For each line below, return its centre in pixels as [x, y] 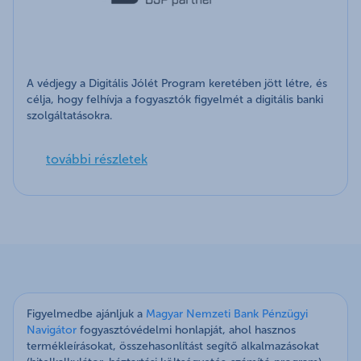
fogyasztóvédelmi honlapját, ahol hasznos [186, 330]
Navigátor [52, 330]
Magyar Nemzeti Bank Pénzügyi [227, 314]
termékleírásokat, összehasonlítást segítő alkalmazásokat [173, 346]
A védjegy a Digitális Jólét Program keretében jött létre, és [177, 84]
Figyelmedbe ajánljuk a [86, 314]
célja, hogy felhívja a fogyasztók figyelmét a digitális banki [175, 100]
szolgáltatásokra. [71, 116]
